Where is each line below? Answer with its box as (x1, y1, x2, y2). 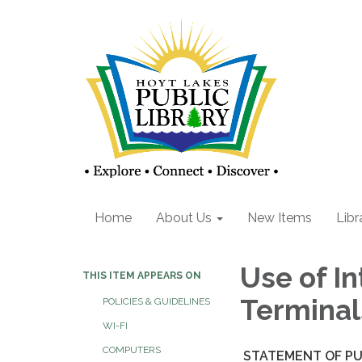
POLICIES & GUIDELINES (103, 296, 210, 307)
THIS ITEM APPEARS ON (82, 270, 201, 281)
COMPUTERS (103, 344, 161, 356)
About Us (156, 210, 212, 225)
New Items (247, 210, 312, 225)
